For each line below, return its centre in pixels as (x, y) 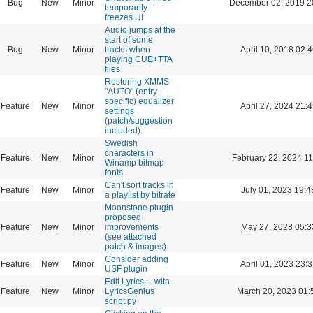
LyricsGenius (130, 291)
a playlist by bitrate (140, 195)
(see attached (131, 236)
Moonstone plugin (139, 207)
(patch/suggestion (139, 121)
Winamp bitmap (134, 162)
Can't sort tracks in (139, 185)
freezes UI (124, 17)
